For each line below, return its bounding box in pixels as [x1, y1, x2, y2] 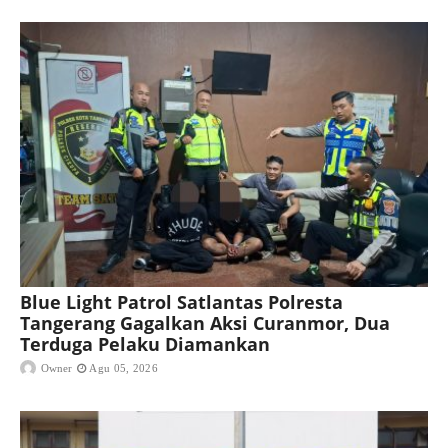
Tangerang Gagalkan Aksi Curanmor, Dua [20, 311, 390, 336]
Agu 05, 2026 [89, 362, 158, 375]
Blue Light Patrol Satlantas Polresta [20, 290, 343, 315]
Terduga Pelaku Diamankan [20, 332, 270, 357]
